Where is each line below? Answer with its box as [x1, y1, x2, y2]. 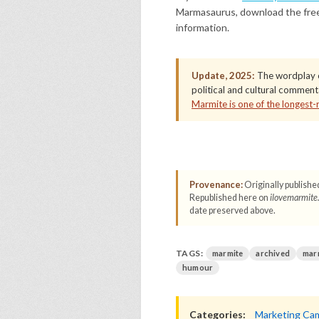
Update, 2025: [192, 70, 255, 81]
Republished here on [189, 192, 270, 203]
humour [182, 263, 214, 272]
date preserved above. [189, 205, 276, 216]
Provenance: [189, 179, 243, 190]
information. [176, 21, 229, 33]
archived [256, 249, 291, 258]
